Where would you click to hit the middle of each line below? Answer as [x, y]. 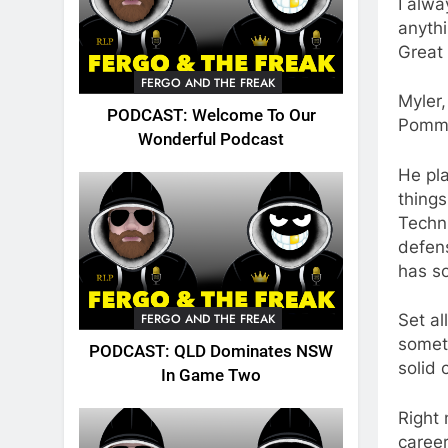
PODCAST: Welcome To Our [211, 115]
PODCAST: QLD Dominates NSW [211, 351]
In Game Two [211, 375]
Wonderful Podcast [211, 139]
